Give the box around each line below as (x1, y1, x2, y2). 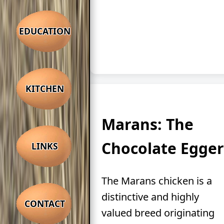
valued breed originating (101, 205, 214, 219)
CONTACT (24, 197, 65, 209)
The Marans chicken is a (101, 173, 212, 187)
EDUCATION (18, 24, 70, 37)
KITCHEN (25, 82, 64, 94)
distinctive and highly (101, 189, 199, 203)
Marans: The (101, 113, 193, 134)
